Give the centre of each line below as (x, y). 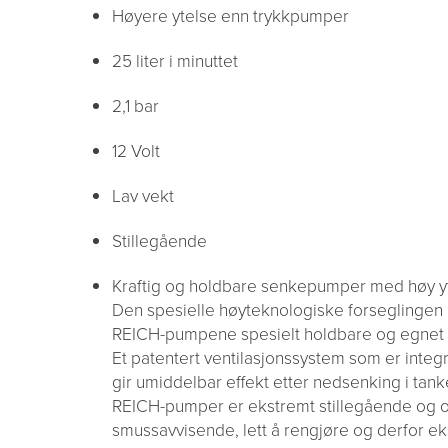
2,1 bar (135, 106)
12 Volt (136, 151)
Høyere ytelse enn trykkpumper (230, 16)
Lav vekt (143, 196)
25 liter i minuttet (175, 61)
